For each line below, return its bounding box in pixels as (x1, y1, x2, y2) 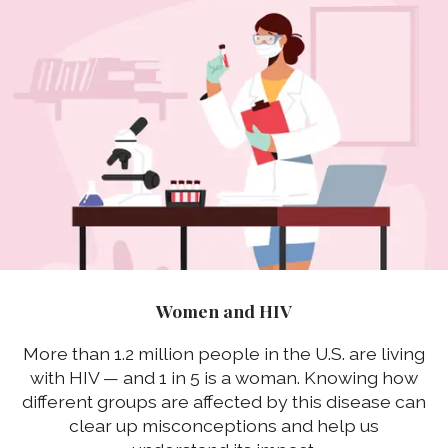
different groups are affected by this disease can (22, 390, 426, 412)
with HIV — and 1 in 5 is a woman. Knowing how (30, 366, 418, 388)
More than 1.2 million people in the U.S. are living (23, 342, 425, 364)
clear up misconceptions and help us (69, 414, 379, 436)
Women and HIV (156, 299, 292, 323)
